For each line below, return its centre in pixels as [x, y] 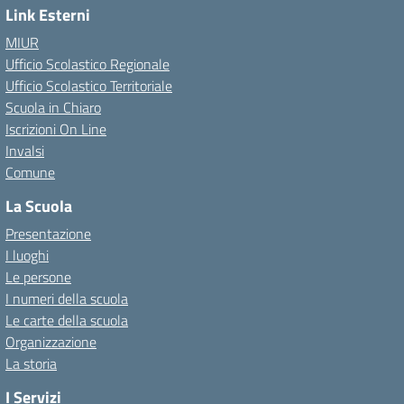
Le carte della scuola [67, 320]
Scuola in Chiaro [53, 107]
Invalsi [25, 151]
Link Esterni [48, 15]
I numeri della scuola [67, 298]
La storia [31, 363]
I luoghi [27, 255]
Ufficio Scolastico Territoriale [89, 86]
